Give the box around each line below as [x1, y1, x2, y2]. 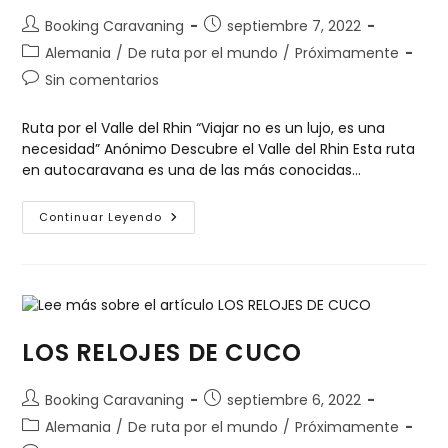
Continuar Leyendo [39, 208, 163, 225]
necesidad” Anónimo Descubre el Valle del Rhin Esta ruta [22, 138, 416, 159]
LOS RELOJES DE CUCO [22, 336, 302, 370]
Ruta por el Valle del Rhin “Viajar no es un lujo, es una [22, 117, 386, 138]
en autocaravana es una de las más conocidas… [22, 159, 362, 180]
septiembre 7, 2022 [227, 15, 362, 36]
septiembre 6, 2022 [227, 390, 362, 411]
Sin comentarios [45, 69, 160, 90]
